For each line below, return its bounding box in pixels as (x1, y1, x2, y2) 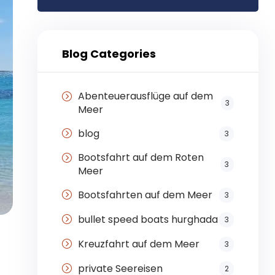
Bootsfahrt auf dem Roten (77, 150, 204, 165)
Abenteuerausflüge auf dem (77, 89, 213, 104)
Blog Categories (62, 46, 156, 62)
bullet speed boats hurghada (77, 212, 218, 227)
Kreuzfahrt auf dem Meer (77, 237, 199, 252)
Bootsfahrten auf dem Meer (77, 188, 212, 203)
